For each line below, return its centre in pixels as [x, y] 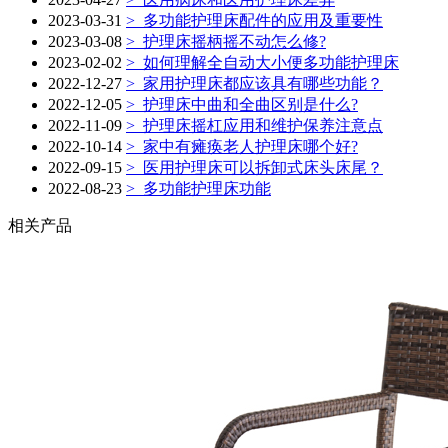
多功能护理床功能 [203, 189]
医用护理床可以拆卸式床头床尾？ [259, 168]
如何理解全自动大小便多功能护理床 [267, 63]
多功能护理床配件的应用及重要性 [259, 21]
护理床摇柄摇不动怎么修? [230, 42]
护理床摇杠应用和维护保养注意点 [259, 126]
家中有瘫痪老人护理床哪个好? [246, 147]
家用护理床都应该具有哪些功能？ [259, 84]
